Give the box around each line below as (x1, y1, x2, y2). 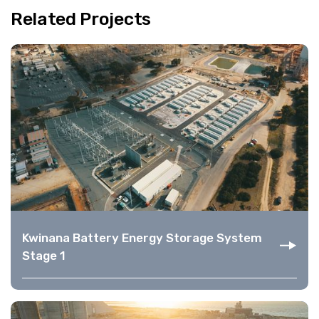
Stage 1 (22, 249, 66, 263)
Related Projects (11, 8, 151, 29)
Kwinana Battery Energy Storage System (22, 231, 262, 246)
